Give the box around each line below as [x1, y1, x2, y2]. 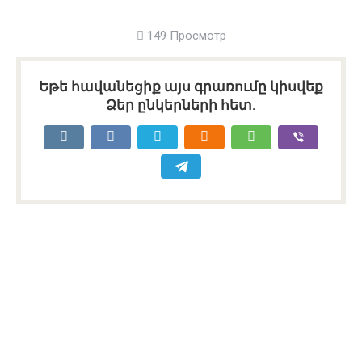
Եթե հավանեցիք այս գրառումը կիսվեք [39, 78, 323, 95]
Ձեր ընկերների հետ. [106, 96, 256, 113]
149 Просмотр [143, 27, 226, 43]
